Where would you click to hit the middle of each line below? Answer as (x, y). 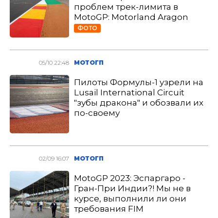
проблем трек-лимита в (126, 7)
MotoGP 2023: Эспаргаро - (130, 178)
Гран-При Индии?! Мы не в (133, 188)
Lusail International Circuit (129, 92)
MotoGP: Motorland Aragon (131, 17)
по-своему (97, 113)
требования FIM (109, 209)
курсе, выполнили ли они (130, 199)
